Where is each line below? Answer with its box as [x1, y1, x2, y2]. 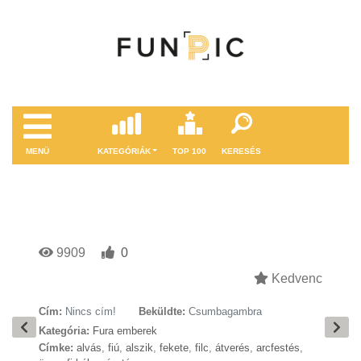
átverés [215, 342, 250, 354]
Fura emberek [93, 325, 157, 337]
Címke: [39, 342, 73, 354]
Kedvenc [268, 272, 322, 285]
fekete [160, 342, 189, 354]
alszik [126, 342, 153, 354]
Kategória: [39, 325, 89, 337]
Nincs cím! [65, 305, 116, 317]
